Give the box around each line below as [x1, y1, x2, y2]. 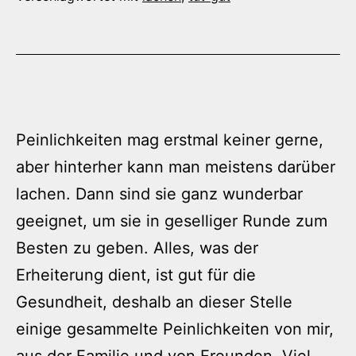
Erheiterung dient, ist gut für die [16, 265, 256, 285]
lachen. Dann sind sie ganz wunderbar [16, 184, 303, 204]
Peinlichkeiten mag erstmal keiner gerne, [16, 130, 323, 150]
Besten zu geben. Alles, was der [16, 238, 258, 258]
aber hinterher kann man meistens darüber [16, 157, 335, 177]
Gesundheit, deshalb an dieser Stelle [16, 292, 292, 312]
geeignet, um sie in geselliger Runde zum [16, 211, 327, 231]
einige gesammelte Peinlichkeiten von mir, [16, 319, 334, 339]
